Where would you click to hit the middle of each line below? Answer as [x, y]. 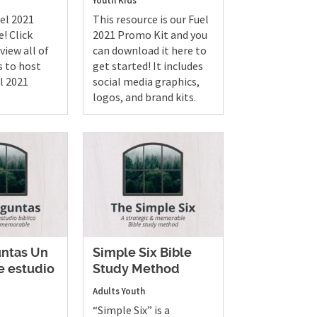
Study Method [137, 270]
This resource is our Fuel [151, 19]
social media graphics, [146, 81]
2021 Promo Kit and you [150, 34]
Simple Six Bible [143, 254]
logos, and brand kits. [145, 97]
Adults [106, 292]
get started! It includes [148, 65]
